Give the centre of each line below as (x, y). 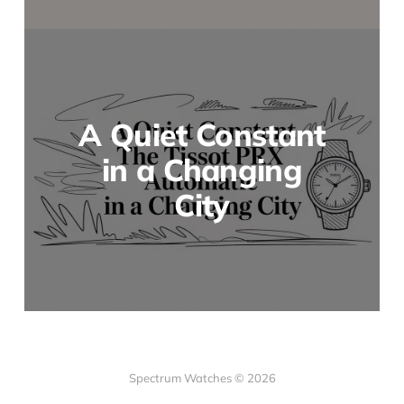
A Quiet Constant (202, 134)
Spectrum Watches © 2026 (202, 378)
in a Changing (202, 170)
